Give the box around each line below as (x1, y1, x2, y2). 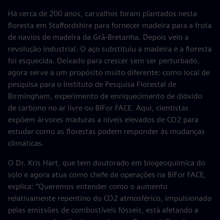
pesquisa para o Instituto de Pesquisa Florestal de (8, 80, 176, 89)
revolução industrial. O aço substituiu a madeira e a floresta (8, 44, 212, 54)
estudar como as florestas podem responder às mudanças (8, 127, 205, 136)
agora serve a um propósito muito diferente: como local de (8, 68, 210, 77)
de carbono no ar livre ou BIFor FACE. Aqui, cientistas (8, 103, 189, 112)
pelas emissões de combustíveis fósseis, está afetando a (8, 205, 198, 215)
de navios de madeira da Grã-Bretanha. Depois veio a (8, 32, 189, 42)
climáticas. (8, 138, 44, 148)
